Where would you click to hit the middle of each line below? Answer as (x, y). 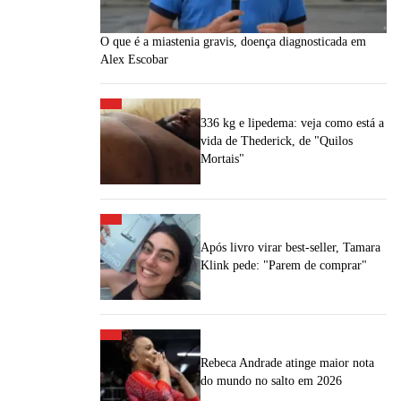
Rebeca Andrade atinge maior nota (287, 363)
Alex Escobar (134, 60)
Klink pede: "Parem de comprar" (284, 265)
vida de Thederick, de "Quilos (277, 141)
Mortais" (222, 159)
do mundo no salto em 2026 (271, 381)
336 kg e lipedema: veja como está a (292, 123)
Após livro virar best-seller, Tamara (290, 247)
